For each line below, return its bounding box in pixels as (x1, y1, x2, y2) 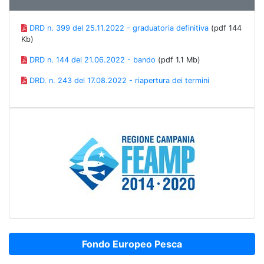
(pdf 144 (208, 24, 242, 33)
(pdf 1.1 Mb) (155, 55, 200, 65)
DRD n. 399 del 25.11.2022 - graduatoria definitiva (29, 24, 209, 33)
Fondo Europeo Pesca (82, 238, 182, 250)
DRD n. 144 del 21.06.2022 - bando (29, 55, 156, 65)
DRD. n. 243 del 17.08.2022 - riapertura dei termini (29, 76, 209, 85)
